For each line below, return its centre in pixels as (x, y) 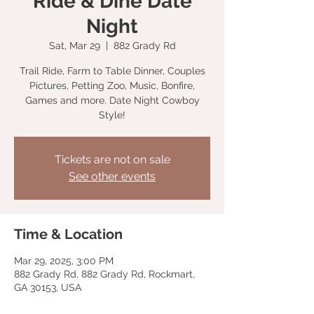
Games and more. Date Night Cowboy (112, 100)
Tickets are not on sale (112, 159)
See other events (112, 176)
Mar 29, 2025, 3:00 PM (64, 261)
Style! (112, 115)
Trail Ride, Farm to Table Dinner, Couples (112, 71)
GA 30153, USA (48, 287)
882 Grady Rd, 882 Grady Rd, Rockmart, (104, 274)
